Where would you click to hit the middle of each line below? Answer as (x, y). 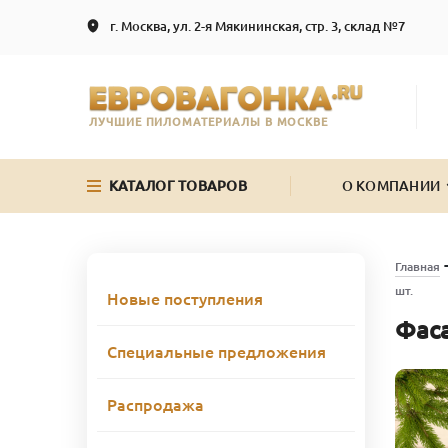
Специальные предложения (216, 351)
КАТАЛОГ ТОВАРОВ (178, 185)
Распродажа (155, 404)
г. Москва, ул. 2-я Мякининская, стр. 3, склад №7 (257, 26)
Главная (417, 266)
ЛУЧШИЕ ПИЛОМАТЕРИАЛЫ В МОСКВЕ (209, 121)
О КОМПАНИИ (391, 185)
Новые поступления (185, 298)
